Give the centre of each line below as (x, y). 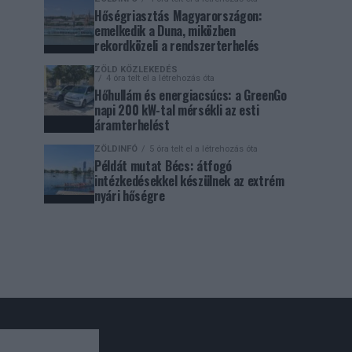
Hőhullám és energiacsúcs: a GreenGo (191, 95)
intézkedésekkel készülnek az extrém (189, 181)
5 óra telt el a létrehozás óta (203, 149)
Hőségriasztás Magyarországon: (178, 16)
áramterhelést (132, 125)
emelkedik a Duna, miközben (165, 31)
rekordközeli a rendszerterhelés (177, 46)
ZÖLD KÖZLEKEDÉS (136, 70)
